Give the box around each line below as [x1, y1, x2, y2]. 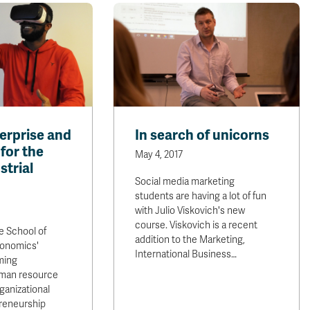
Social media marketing [135, 176, 235, 188]
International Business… [135, 248, 237, 260]
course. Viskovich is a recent [135, 219, 258, 231]
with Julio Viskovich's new [135, 205, 246, 217]
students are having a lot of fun [135, 190, 267, 202]
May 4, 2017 [135, 149, 183, 161]
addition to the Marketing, [135, 234, 246, 246]
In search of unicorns [135, 127, 270, 144]
